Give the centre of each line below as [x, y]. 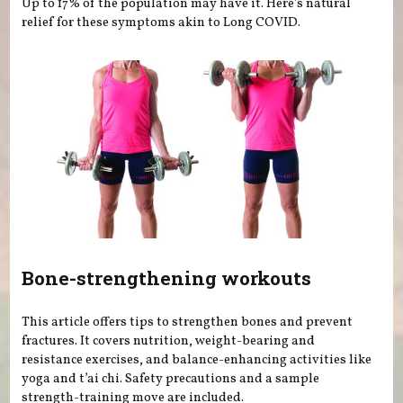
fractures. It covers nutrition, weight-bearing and [169, 341]
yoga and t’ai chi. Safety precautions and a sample [171, 379]
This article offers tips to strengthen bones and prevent [188, 322]
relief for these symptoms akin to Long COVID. [161, 22]
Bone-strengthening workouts [167, 278]
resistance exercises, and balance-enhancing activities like [197, 360]
